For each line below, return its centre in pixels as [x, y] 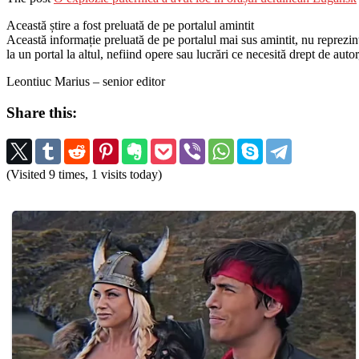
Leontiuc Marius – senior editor [86, 82]
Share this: [42, 112]
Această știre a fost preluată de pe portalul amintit [130, 26]
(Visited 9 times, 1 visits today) [84, 174]
